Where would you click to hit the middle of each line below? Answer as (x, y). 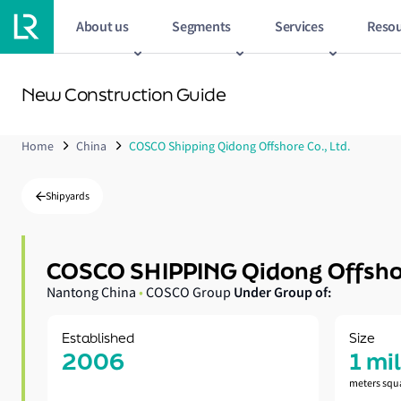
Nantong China (93, 293)
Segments (201, 26)
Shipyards (68, 196)
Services (299, 26)
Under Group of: (282, 293)
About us (102, 26)
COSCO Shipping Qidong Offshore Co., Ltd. (239, 146)
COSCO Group (187, 293)
